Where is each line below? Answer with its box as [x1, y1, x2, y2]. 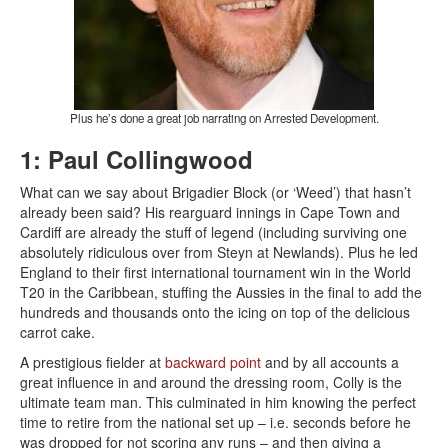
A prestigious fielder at [20, 352, 165, 373]
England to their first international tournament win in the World [20, 262, 411, 283]
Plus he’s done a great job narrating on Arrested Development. [69, 110, 379, 127]
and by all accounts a [265, 352, 399, 373]
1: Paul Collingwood [20, 142, 253, 177]
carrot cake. [20, 322, 95, 343]
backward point [165, 352, 265, 373]
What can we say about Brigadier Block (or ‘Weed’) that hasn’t [20, 182, 411, 203]
